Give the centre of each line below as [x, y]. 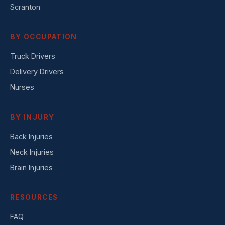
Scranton [25, 7]
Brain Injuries [31, 167]
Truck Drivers [33, 56]
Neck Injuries [32, 152]
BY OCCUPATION [44, 37]
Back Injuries [31, 136]
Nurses [22, 87]
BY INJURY [32, 117]
